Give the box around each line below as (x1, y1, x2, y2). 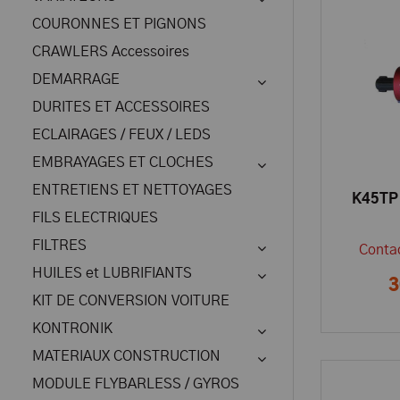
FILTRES (32, 238, 87, 253)
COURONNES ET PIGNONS (32, 17, 206, 31)
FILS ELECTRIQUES (32, 211, 158, 225)
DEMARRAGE (32, 72, 120, 87)
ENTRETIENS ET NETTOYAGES (32, 183, 232, 197)
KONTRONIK (32, 321, 112, 336)
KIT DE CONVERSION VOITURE (32, 294, 229, 308)
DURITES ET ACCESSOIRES (32, 100, 210, 114)
